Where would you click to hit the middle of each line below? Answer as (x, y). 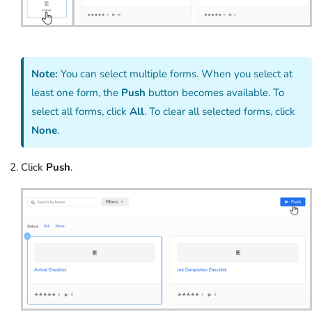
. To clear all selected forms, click (220, 111)
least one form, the (77, 92)
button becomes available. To (215, 92)
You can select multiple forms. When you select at (175, 73)
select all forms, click (81, 111)
